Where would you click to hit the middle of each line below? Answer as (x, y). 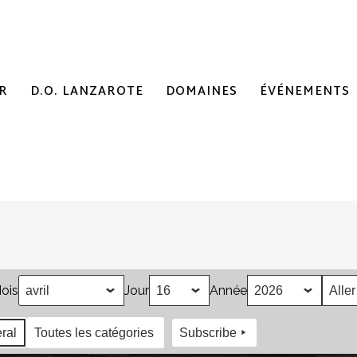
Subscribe (208, 332)
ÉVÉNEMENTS (305, 92)
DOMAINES (202, 92)
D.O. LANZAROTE (87, 92)
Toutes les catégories (94, 332)
